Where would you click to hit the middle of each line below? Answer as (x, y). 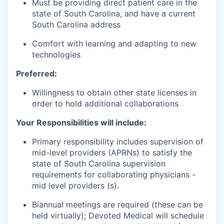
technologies (56, 54)
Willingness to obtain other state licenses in (114, 92)
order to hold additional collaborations (105, 103)
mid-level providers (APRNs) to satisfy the (112, 152)
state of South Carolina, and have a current (114, 13)
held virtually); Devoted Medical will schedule (118, 215)
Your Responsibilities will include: (81, 122)
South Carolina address (76, 24)
